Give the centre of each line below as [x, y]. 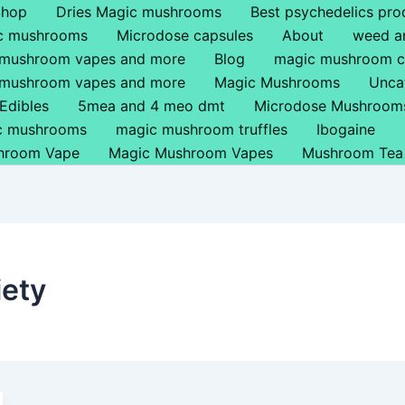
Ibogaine [346, 129]
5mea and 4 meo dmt [151, 106]
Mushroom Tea [353, 153]
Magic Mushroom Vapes [191, 153]
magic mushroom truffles [202, 129]
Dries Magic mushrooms [139, 12]
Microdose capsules [185, 35]
